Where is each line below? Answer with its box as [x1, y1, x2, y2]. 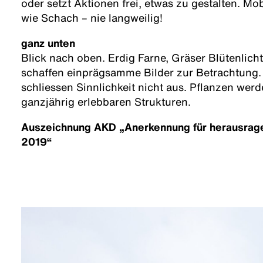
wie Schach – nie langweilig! [21, 10, 163, 26]
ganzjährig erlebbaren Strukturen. [21, 94, 191, 110]
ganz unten [21, 35, 75, 51]
